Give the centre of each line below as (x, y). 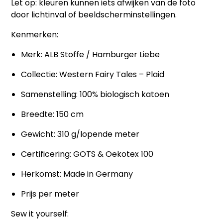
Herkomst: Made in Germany (77, 174)
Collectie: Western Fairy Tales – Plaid (93, 74)
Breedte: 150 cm (53, 114)
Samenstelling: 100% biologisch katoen (95, 94)
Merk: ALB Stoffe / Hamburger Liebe (91, 54)
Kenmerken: (35, 34)
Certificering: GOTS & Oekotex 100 (87, 154)
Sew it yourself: (40, 214)
